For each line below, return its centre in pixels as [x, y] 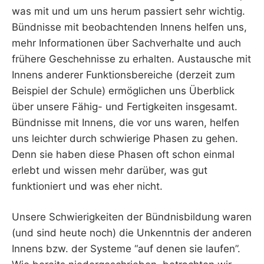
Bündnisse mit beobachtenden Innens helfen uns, [129, 27]
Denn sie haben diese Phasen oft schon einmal [123, 154]
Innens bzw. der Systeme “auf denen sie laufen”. [126, 249]
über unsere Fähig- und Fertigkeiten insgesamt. [125, 106]
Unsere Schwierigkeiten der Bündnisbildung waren [132, 217]
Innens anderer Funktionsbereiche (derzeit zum [123, 75]
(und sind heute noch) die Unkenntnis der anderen [132, 233]
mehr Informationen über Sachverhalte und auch [126, 43]
